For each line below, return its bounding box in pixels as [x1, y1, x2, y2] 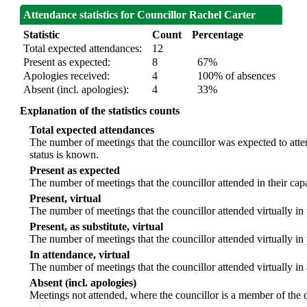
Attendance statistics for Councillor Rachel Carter [23, 9, 256, 21]
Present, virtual [29, 193, 101, 205]
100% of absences [192, 70, 276, 82]
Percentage [192, 29, 244, 41]
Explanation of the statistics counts [20, 105, 180, 117]
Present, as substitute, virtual [29, 221, 164, 233]
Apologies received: [23, 70, 110, 82]
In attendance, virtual [29, 249, 130, 261]
